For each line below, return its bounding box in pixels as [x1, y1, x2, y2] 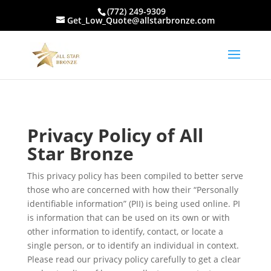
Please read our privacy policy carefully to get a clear [27, 253, 241, 265]
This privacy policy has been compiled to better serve [27, 170, 243, 181]
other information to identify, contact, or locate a [27, 226, 223, 237]
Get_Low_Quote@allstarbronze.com [67, 14, 215, 26]
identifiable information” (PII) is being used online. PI [27, 198, 240, 209]
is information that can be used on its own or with [27, 212, 230, 223]
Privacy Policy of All [27, 123, 203, 148]
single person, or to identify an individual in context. [27, 240, 239, 251]
